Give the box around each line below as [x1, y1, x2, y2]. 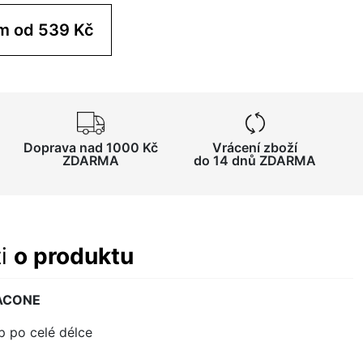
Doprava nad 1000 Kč [23, 139, 158, 156]
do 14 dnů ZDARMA [194, 152, 317, 169]
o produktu [14, 241, 134, 270]
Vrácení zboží [212, 139, 298, 156]
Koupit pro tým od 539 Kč [38, 19, 94, 40]
